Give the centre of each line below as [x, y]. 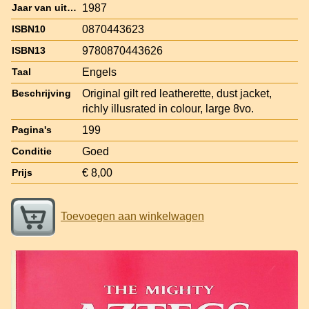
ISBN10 [29, 29]
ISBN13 [29, 50]
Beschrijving [41, 93]
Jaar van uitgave [72, 8]
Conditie [32, 151]
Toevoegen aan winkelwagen [132, 216]
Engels [99, 72]
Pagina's [32, 130]
